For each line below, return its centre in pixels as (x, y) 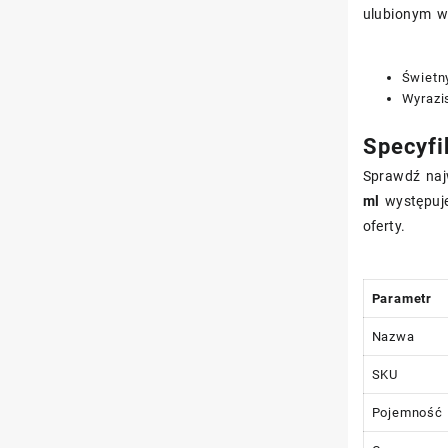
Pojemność (407, 412)
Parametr (401, 298)
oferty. (384, 225)
